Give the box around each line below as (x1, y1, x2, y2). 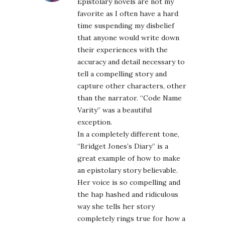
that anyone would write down (77, 33, 179, 43)
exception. (77, 118, 112, 127)
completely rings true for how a (77, 214, 185, 223)
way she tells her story (77, 202, 155, 211)
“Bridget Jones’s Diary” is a (77, 142, 168, 151)
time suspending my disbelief (77, 21, 174, 31)
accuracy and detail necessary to (77, 57, 185, 67)
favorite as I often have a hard (77, 9, 178, 19)
